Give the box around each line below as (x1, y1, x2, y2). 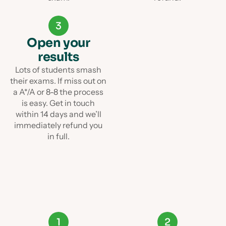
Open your (27, 35, 90, 50)
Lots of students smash (15, 65, 102, 75)
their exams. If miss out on (10, 76, 107, 86)
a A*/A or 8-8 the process (13, 87, 104, 97)
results (38, 49, 79, 65)
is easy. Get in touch (22, 98, 95, 108)
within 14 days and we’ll (15, 109, 101, 119)
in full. (47, 131, 70, 141)
